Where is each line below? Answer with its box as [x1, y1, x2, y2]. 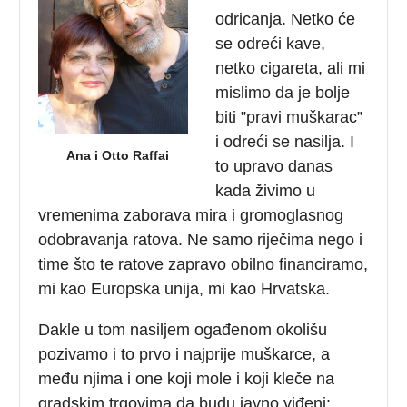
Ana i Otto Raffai [66, 147, 170, 163]
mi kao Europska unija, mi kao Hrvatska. [38, 279, 331, 298]
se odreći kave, [215, 34, 326, 53]
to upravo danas [215, 156, 333, 175]
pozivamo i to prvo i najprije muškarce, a [38, 344, 331, 363]
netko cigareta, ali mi [215, 58, 366, 77]
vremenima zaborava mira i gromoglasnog [38, 205, 344, 224]
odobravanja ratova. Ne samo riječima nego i [38, 230, 363, 249]
